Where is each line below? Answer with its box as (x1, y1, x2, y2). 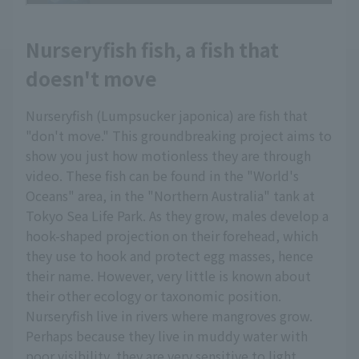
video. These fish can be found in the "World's (26, 166, 299, 186)
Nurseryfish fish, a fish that (26, 35, 279, 64)
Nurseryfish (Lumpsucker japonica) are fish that (26, 106, 308, 126)
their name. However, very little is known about (26, 266, 311, 286)
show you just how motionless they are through (26, 146, 311, 166)
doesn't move (26, 64, 157, 93)
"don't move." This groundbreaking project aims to (26, 126, 332, 146)
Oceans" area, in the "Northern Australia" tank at (26, 186, 315, 206)
